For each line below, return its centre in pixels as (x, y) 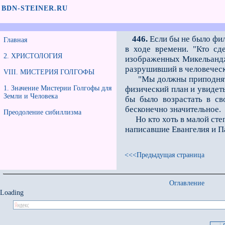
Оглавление (187, 183)
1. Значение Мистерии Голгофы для (58, 88)
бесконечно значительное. (173, 109)
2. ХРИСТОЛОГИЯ (33, 56)
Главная (15, 40)
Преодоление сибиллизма (42, 112)
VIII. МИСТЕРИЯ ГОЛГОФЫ (49, 72)
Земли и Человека (31, 96)
